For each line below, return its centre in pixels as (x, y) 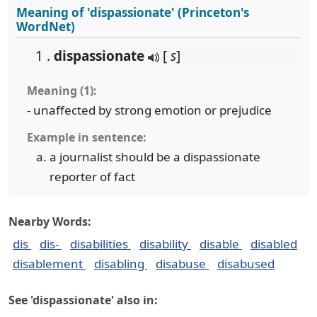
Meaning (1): (62, 91)
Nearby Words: (50, 221)
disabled (274, 244)
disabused (246, 264)
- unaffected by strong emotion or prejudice (149, 110)
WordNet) (46, 27)
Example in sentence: (87, 137)
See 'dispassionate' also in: (83, 300)
